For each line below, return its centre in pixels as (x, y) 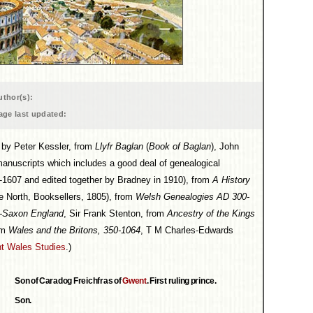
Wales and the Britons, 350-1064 (74, 230)
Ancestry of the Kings (211, 213)
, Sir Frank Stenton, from (115, 213)
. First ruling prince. (181, 281)
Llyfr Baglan (119, 146)
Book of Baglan (180, 146)
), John (225, 146)
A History (231, 180)
